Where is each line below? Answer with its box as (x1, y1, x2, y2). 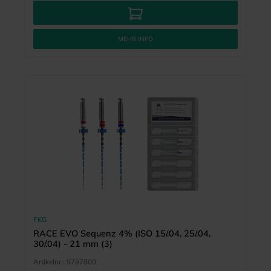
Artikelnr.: (33, 257, 65, 267)
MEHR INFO (118, 34, 153, 43)
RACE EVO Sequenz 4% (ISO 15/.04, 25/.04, (33, 228, 211, 240)
